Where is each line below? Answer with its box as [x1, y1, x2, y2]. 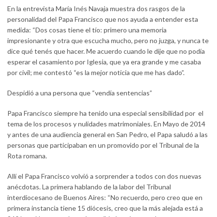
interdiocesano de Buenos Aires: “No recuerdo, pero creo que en [7, 193, 202, 201]
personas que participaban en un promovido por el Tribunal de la [7, 140, 199, 149]
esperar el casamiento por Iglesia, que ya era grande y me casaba [7, 57, 201, 66]
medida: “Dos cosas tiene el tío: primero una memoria [7, 25, 167, 34]
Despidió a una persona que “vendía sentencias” [7, 88, 152, 97]
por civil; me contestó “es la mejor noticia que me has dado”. [7, 68, 185, 77]
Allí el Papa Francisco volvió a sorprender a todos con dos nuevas [7, 171, 201, 180]
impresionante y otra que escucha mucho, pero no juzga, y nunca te [7, 36, 209, 45]
